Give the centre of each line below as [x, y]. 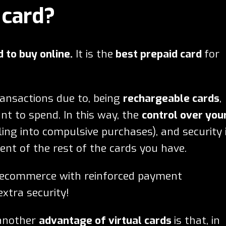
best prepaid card [159, 54]
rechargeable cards [171, 98]
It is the [93, 54]
